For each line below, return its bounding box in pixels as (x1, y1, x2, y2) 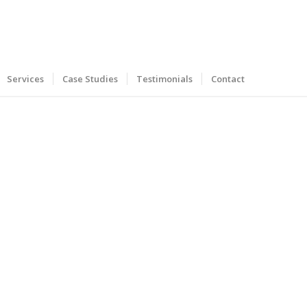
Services (7, 73, 44, 85)
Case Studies (62, 73, 118, 85)
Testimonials (136, 73, 193, 85)
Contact (211, 73, 245, 85)
